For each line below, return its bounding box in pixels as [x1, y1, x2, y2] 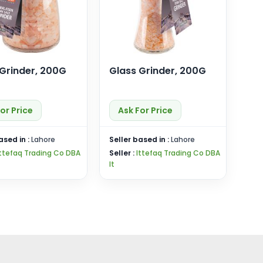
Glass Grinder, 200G [109, 64, 206, 77]
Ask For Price [117, 104, 173, 116]
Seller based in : [109, 134, 171, 144]
